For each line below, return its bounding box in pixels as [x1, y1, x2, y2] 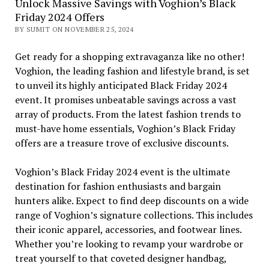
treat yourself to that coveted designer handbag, [14, 251, 226, 265]
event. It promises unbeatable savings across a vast [14, 92, 237, 106]
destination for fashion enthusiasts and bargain [14, 179, 221, 193]
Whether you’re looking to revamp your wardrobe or [14, 237, 243, 250]
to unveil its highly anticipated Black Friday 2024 [14, 78, 227, 92]
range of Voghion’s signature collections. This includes [14, 208, 253, 222]
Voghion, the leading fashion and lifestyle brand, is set [14, 64, 250, 77]
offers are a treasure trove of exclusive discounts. [14, 136, 229, 150]
